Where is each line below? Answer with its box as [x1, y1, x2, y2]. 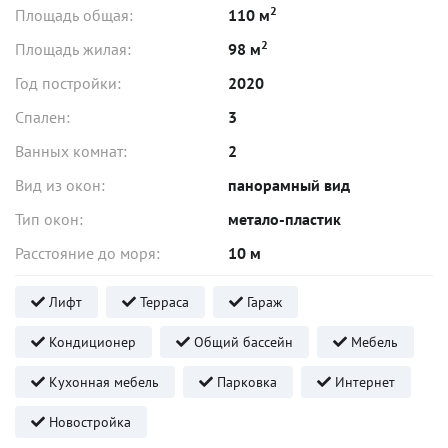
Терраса [136, 293, 189, 311]
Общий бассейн [190, 333, 293, 351]
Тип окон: [15, 209, 83, 229]
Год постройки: [15, 73, 121, 93]
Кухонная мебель [45, 373, 159, 391]
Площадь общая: [15, 5, 133, 25]
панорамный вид [228, 175, 350, 195]
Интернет [331, 373, 395, 391]
